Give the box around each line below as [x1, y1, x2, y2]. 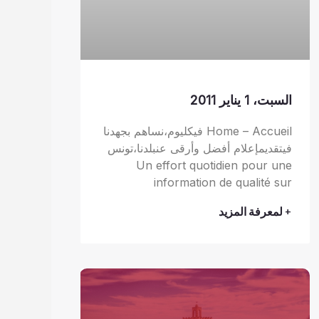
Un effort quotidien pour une [136, 157, 293, 172]
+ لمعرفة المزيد [219, 204, 293, 219]
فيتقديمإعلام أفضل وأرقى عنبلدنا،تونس [108, 140, 293, 155]
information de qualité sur [154, 174, 293, 189]
